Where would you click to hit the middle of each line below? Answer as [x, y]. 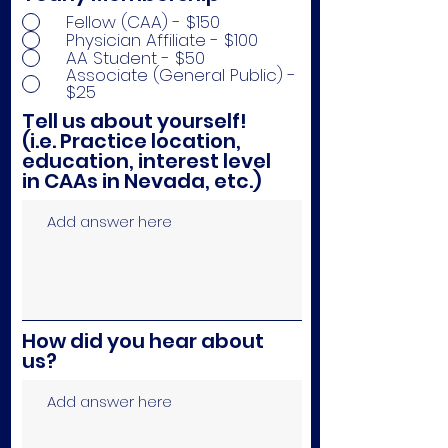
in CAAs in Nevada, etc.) [142, 181]
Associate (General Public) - [181, 75]
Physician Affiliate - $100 [162, 39]
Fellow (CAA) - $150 [143, 21]
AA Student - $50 [135, 57]
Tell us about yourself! [134, 121]
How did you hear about [143, 341]
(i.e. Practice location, [131, 141]
